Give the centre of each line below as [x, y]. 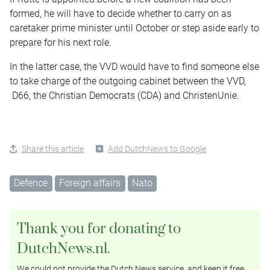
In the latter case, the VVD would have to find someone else [134, 66]
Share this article [53, 149]
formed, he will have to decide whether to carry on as [121, 13]
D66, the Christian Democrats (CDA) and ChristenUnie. [124, 95]
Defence [31, 183]
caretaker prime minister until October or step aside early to [134, 28]
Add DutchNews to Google [157, 149]
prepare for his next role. [61, 42]
